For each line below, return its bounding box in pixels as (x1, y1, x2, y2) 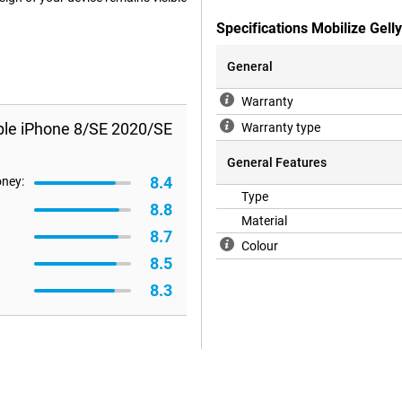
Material (241, 214, 287, 229)
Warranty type (241, 120, 320, 135)
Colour (241, 239, 278, 254)
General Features (227, 155, 327, 170)
